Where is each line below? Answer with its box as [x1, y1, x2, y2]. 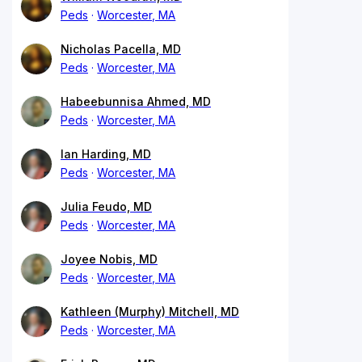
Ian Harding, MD [61, 147, 151, 162]
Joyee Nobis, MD [61, 252, 158, 267]
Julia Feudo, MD [61, 200, 152, 214]
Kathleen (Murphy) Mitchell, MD [61, 305, 239, 319]
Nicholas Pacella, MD [61, 42, 181, 57]
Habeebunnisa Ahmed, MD [61, 95, 211, 109]
